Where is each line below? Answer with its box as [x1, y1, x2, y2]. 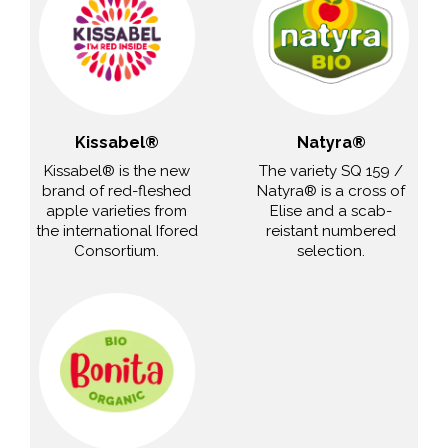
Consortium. [74, 241, 160, 260]
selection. [297, 241, 366, 260]
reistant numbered [266, 221, 397, 240]
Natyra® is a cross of [257, 181, 406, 200]
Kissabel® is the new [43, 161, 190, 180]
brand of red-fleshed [42, 181, 192, 200]
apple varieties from [46, 201, 188, 220]
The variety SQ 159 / [259, 161, 404, 180]
